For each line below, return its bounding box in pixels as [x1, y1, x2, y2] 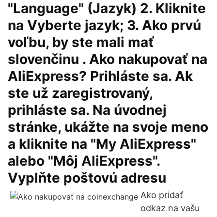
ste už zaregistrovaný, [8, 85, 153, 101]
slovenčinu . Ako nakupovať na [8, 51, 207, 67]
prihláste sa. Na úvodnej [8, 102, 167, 118]
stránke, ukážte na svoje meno [8, 119, 208, 135]
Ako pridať [140, 190, 183, 200]
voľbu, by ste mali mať [8, 34, 154, 50]
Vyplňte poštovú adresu [8, 170, 166, 186]
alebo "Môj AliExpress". [8, 153, 160, 169]
